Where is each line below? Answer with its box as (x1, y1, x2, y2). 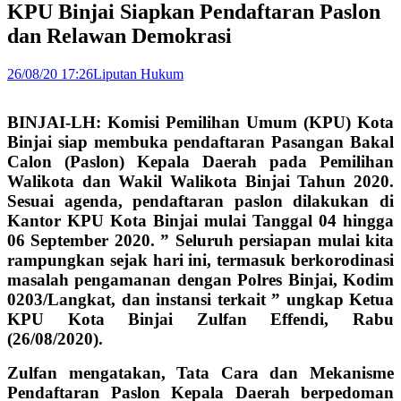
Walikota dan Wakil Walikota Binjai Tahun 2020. (7, 171, 394, 191)
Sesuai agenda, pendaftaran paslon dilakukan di (7, 191, 394, 210)
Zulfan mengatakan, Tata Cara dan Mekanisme (7, 363, 394, 382)
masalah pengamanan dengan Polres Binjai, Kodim (7, 269, 394, 289)
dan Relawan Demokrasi (7, 23, 232, 47)
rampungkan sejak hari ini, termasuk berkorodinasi (7, 250, 394, 269)
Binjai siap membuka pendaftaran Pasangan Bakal (7, 132, 394, 151)
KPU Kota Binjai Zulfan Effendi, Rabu (7, 309, 394, 328)
